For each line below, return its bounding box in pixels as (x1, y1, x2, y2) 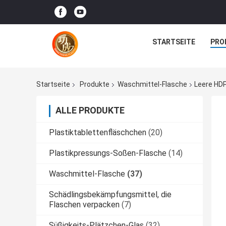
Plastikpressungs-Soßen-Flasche (49, 148, 166, 158)
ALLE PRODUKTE (55, 105, 125, 116)
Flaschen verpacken (49, 200, 120, 210)
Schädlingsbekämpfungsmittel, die (49, 190, 172, 200)
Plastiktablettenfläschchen (49, 128, 146, 138)
